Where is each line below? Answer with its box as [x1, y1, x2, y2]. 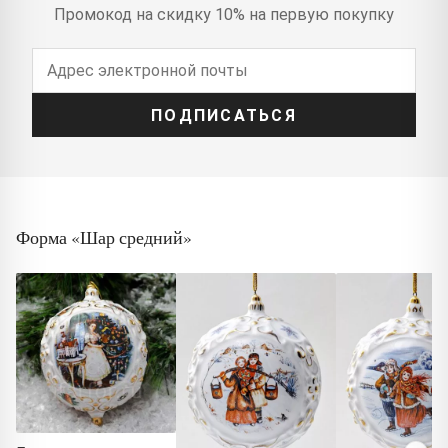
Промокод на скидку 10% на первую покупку [54, 5, 394, 25]
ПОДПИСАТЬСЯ [151, 105, 297, 125]
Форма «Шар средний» [16, 225, 192, 250]
